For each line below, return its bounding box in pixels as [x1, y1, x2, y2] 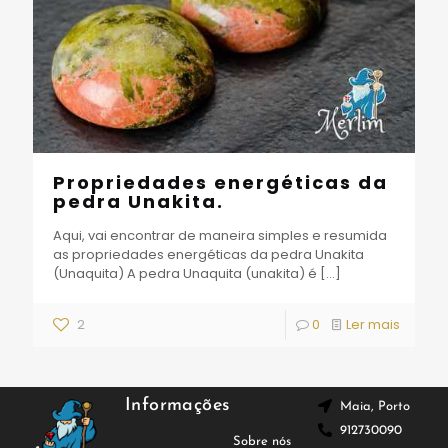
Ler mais [346, 314, 400, 334]
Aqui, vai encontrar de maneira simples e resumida [53, 225, 387, 245]
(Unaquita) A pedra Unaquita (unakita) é [53, 263, 317, 283]
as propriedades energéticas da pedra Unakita [53, 244, 364, 264]
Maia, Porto [340, 399, 411, 413]
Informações [125, 395, 230, 415]
